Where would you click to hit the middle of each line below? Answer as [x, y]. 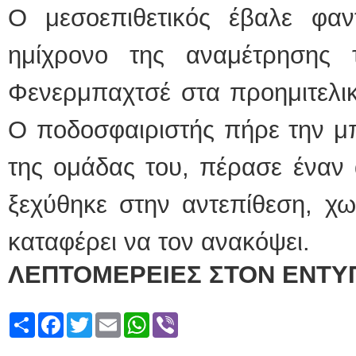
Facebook [92, 318]
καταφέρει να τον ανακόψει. [159, 242]
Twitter [111, 318]
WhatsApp [179, 318]
